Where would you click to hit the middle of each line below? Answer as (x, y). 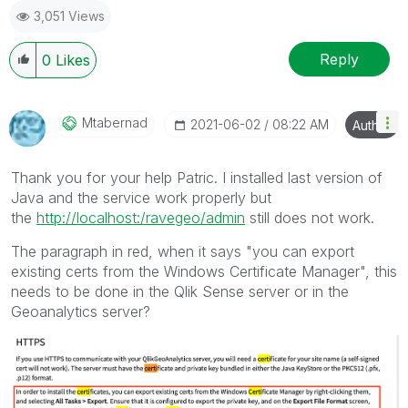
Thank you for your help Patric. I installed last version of (197, 178)
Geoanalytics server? (81, 312)
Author (372, 126)
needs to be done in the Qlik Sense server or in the (180, 292)
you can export (303, 252)
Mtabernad (115, 123)
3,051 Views (69, 16)
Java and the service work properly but (141, 198)
